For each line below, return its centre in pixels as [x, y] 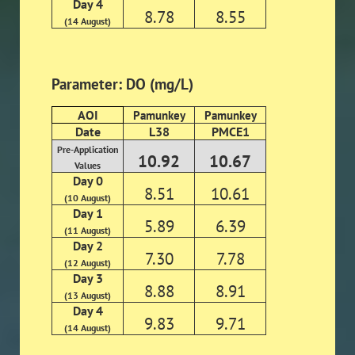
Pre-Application [88, 150]
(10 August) [88, 198]
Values [88, 166]
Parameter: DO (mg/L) [122, 84]
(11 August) [88, 231]
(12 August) [88, 263]
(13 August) [88, 296]
